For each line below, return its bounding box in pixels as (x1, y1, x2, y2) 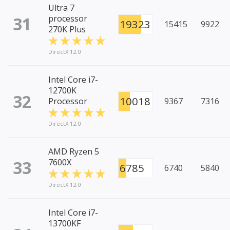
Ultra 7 (48, 2, 74, 14)
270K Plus (48, 24, 86, 35)
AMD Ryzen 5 (48, 146, 99, 158)
